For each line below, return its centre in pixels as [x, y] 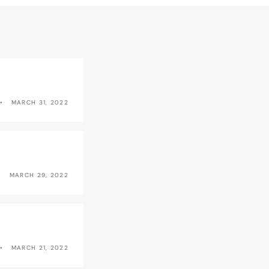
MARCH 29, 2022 [39, 175]
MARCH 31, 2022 [40, 102]
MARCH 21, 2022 [40, 247]
